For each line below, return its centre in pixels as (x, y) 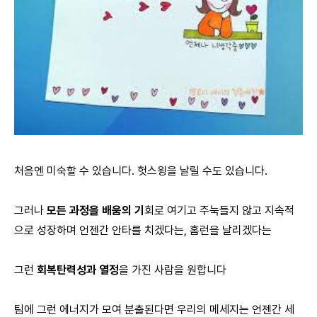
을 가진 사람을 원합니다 (173, 270)
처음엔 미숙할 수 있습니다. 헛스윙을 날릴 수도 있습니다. (141, 171)
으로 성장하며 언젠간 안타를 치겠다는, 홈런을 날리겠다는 (143, 230)
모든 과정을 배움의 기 (96, 210)
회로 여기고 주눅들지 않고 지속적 (219, 210)
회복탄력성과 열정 (78, 270)
